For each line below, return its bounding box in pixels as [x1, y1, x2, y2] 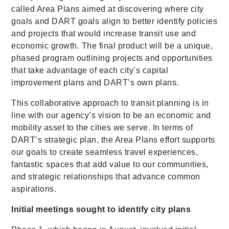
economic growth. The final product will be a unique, [11, 41, 213, 51]
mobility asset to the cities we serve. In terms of [11, 123, 193, 132]
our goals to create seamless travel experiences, [11, 148, 198, 157]
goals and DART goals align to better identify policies [11, 17, 218, 26]
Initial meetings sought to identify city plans [11, 205, 191, 214]
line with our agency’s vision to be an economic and [11, 111, 211, 120]
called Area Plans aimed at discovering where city [11, 5, 204, 14]
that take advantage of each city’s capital [11, 66, 169, 75]
